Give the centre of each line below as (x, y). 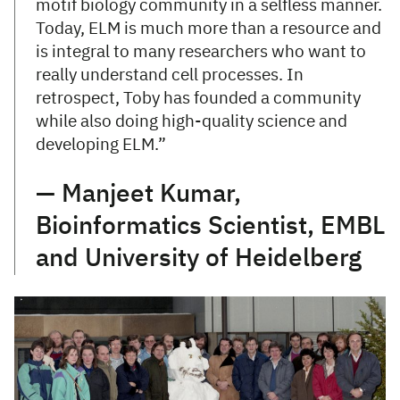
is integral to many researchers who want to (201, 52)
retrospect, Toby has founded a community (198, 98)
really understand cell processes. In (170, 75)
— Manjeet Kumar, (138, 194)
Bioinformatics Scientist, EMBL (210, 226)
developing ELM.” (104, 145)
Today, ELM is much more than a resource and (208, 29)
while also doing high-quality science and (192, 121)
